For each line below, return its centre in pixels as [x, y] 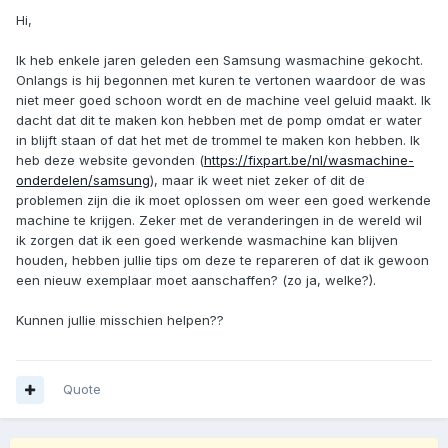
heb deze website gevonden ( [110, 160]
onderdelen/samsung [83, 180]
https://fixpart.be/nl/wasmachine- [309, 160]
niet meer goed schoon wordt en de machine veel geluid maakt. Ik [223, 100]
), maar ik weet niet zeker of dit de [257, 180]
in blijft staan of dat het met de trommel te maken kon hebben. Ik [218, 140]
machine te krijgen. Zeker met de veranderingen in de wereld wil [219, 220]
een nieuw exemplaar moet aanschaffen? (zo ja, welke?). [196, 280]
